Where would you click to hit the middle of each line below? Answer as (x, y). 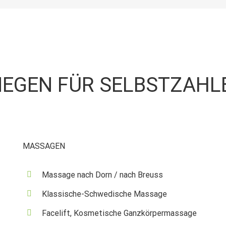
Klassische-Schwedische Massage (104, 194)
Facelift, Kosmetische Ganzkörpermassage (119, 213)
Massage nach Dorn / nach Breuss (102, 175)
